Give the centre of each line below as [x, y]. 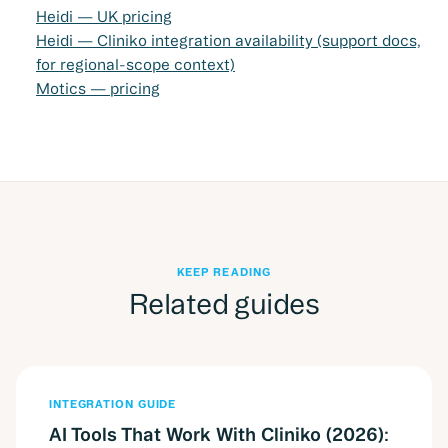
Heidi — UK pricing [104, 17]
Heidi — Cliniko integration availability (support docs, [228, 41]
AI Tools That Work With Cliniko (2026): [219, 434]
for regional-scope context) [135, 65]
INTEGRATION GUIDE [113, 404]
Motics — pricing [98, 89]
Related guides [224, 304]
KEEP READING [224, 272]
